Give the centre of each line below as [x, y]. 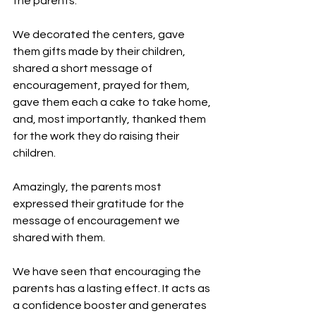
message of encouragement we [97, 221]
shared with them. [59, 238]
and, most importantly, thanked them [110, 120]
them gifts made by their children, [100, 52]
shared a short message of [84, 69]
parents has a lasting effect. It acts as [113, 289]
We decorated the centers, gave [100, 35]
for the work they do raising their [97, 136]
